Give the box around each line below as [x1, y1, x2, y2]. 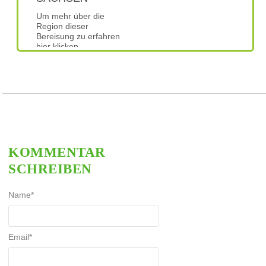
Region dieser [36, 21, 88, 31]
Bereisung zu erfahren [36, 31, 120, 42]
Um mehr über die [36, 11, 104, 21]
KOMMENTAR [8, 145, 106, 160]
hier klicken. [36, 42, 81, 52]
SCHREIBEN [8, 161, 92, 177]
